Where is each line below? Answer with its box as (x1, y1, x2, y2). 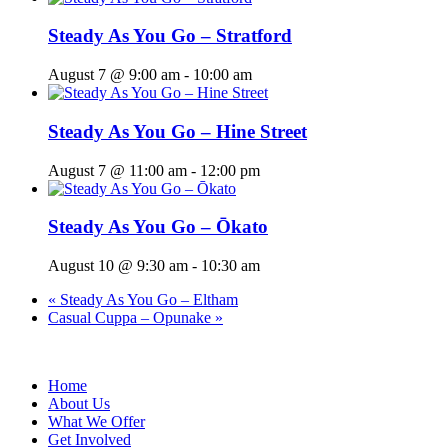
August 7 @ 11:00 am (48, 161, 187, 179)
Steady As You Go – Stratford (48, 25, 292, 47)
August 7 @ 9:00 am (48, 66, 180, 84)
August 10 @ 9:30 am (48, 256, 188, 274)
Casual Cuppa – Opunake (48, 308, 215, 326)
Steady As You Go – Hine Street (48, 120, 307, 142)
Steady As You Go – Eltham (56, 290, 238, 308)
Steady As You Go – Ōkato (48, 216, 268, 238)
